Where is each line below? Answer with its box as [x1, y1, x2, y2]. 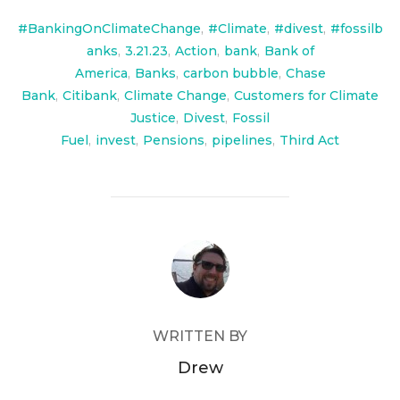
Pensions [143, 132, 204, 148]
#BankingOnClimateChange [17, 21, 201, 37]
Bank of [263, 43, 314, 59]
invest [96, 132, 136, 148]
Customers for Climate [234, 87, 379, 104]
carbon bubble [182, 65, 279, 81]
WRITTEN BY [153, 328, 247, 345]
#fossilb [329, 21, 383, 37]
